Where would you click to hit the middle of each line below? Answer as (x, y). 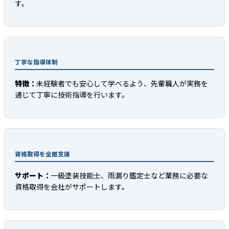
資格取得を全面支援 (42, 154)
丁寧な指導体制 (36, 62)
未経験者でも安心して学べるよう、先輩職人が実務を (122, 84)
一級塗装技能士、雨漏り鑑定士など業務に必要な (129, 175)
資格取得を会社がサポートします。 (72, 186)
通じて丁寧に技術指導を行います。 (72, 95)
